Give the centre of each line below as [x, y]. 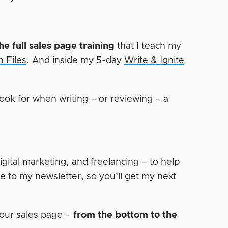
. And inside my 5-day [76, 60]
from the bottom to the [124, 215]
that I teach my [149, 46]
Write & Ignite [154, 60]
